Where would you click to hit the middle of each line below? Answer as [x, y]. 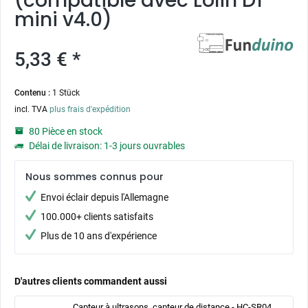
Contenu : [33, 93]
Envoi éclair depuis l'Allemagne [104, 197]
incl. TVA [32, 109]
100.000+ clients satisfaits [97, 217]
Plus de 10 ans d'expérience [99, 236]
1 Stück [66, 93]
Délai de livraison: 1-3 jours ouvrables [106, 146]
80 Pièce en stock [65, 131]
